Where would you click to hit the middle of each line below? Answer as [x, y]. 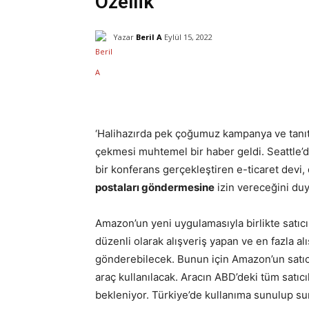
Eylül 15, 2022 [188, 37]
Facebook [234, 72]
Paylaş [143, 73]
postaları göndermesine [155, 188]
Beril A [149, 37]
